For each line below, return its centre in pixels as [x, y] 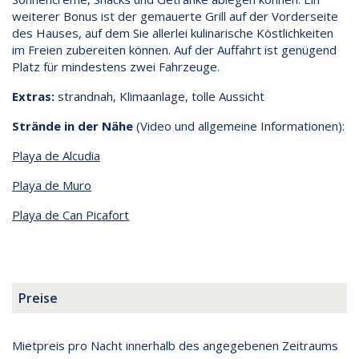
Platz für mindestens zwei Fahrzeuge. [116, 66]
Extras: [33, 96]
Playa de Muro [52, 185]
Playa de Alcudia [56, 155]
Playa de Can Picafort [71, 214]
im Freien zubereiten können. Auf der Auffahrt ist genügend [174, 49]
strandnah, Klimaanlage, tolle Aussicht [159, 96]
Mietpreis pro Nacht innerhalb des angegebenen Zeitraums [175, 345]
